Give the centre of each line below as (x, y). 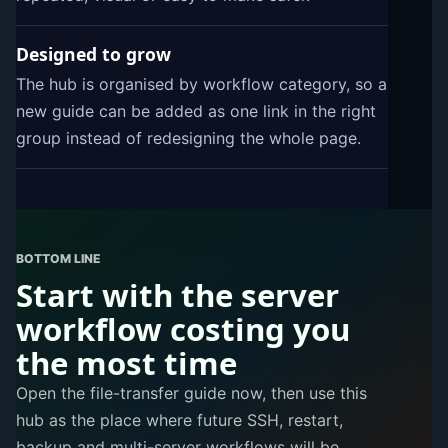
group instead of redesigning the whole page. (188, 138)
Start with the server (177, 295)
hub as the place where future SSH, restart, (179, 420)
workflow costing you (183, 329)
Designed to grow (93, 54)
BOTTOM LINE (58, 259)
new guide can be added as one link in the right (196, 111)
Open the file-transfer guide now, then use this (191, 393)
